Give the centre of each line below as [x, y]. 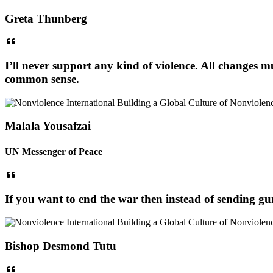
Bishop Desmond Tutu [61, 246]
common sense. [42, 79]
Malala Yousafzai [48, 126]
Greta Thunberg [46, 18]
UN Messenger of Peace [54, 151]
